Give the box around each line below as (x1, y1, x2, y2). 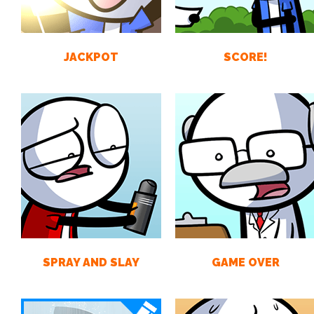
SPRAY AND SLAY (43, 256, 139, 269)
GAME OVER (211, 256, 280, 269)
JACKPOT (64, 50, 118, 64)
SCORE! (223, 50, 268, 64)
